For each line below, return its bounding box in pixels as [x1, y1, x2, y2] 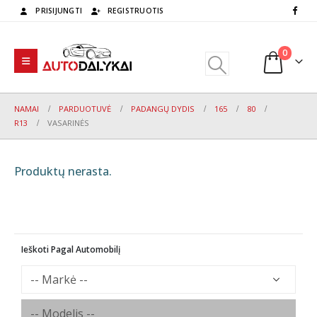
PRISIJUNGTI [35, 6, 83, 16]
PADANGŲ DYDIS [131, 103, 195, 114]
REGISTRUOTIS [107, 6, 164, 16]
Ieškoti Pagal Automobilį [21, 243, 120, 255]
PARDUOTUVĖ [59, 103, 111, 114]
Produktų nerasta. [14, 163, 112, 179]
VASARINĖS [47, 117, 89, 128]
